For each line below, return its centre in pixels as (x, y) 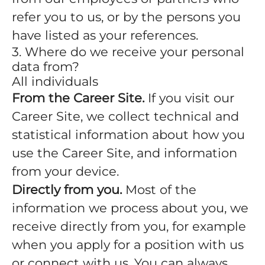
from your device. (65, 171)
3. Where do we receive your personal (128, 52)
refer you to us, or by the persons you (126, 17)
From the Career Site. (78, 98)
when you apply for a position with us (128, 245)
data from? (46, 67)
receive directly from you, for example (129, 226)
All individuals (55, 81)
